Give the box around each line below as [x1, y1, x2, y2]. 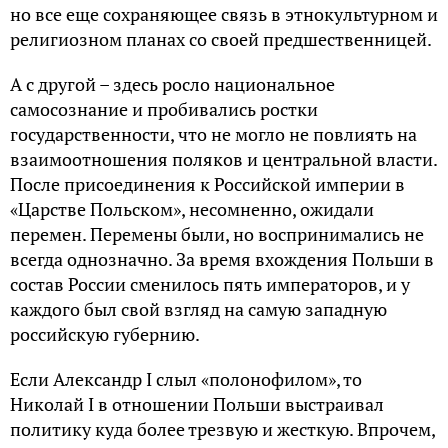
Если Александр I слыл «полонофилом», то [10, 366, 362, 391]
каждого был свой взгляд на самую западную [10, 296, 387, 321]
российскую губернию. [10, 321, 200, 346]
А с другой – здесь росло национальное [10, 71, 335, 96]
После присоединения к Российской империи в [10, 171, 405, 196]
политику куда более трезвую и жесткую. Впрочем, [10, 416, 435, 441]
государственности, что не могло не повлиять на [10, 121, 417, 146]
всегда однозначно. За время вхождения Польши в [10, 246, 434, 271]
